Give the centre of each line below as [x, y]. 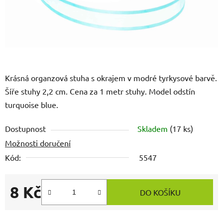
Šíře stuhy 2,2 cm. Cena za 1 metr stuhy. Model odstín [100, 91]
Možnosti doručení [38, 143]
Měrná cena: [31, 208]
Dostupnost [25, 129]
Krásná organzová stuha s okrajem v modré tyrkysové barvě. [111, 78]
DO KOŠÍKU [160, 192]
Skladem [154, 129]
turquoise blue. [32, 105]
